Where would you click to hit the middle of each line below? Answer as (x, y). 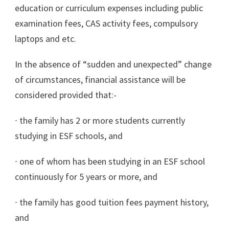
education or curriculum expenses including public (109, 8)
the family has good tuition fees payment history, (114, 202)
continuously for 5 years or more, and (87, 176)
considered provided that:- (67, 95)
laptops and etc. (47, 38)
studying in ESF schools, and (70, 135)
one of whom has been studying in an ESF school (112, 161)
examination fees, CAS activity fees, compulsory (106, 23)
